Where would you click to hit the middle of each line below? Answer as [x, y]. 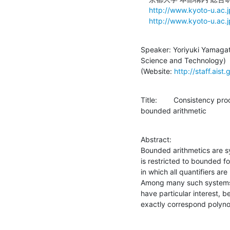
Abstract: [156, 139]
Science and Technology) [183, 60]
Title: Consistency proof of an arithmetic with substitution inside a [149, 100]
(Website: [157, 71]
